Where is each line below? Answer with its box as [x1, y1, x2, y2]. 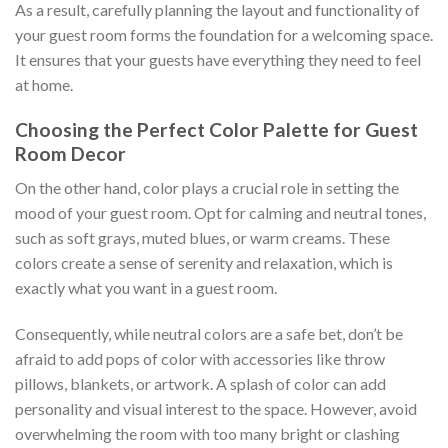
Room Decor [15, 141, 126, 165]
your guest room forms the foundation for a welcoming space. [15, 24, 433, 44]
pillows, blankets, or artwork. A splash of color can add [15, 373, 386, 393]
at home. [15, 74, 73, 94]
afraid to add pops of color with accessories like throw [15, 348, 385, 368]
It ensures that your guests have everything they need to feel [15, 49, 421, 69]
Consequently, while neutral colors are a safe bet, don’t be [15, 323, 403, 343]
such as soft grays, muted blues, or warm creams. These [15, 228, 390, 248]
